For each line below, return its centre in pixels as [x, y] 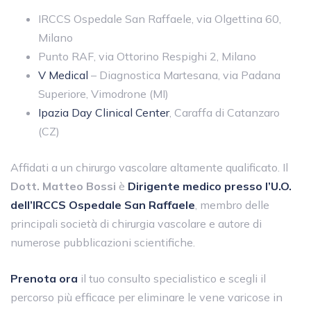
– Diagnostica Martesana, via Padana [184, 75]
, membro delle [232, 204]
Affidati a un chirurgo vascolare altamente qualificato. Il [149, 167]
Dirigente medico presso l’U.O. [210, 186]
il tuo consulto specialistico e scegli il [172, 278]
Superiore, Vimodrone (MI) [103, 93]
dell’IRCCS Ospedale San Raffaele [103, 204]
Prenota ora [44, 278]
